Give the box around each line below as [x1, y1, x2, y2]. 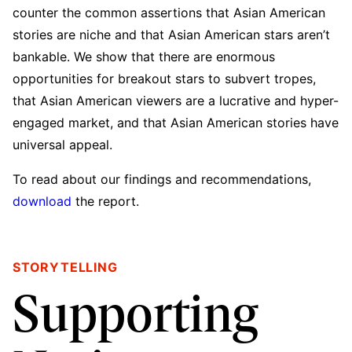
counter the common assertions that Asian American [13, 4, 325, 20]
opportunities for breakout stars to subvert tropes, [13, 70, 316, 86]
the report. [71, 192, 139, 209]
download [13, 192, 71, 209]
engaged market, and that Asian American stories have [13, 114, 339, 130]
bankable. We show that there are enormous [13, 48, 275, 64]
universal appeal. [13, 136, 112, 152]
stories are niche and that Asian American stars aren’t [13, 26, 330, 42]
